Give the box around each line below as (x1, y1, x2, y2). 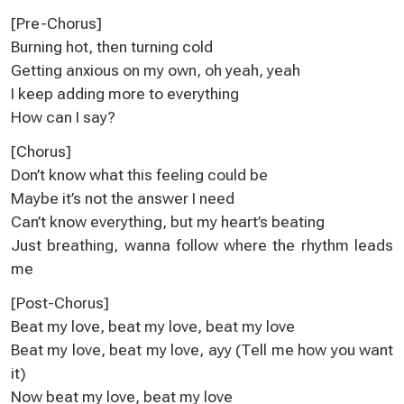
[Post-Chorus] (11, 293, 109, 312)
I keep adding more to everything (11, 84, 239, 103)
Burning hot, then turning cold (11, 37, 213, 56)
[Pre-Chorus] (11, 14, 102, 32)
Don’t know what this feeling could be (11, 165, 268, 184)
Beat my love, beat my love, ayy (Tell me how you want (11, 340, 393, 359)
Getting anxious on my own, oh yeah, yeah (11, 60, 300, 79)
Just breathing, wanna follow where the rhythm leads (11, 235, 393, 254)
